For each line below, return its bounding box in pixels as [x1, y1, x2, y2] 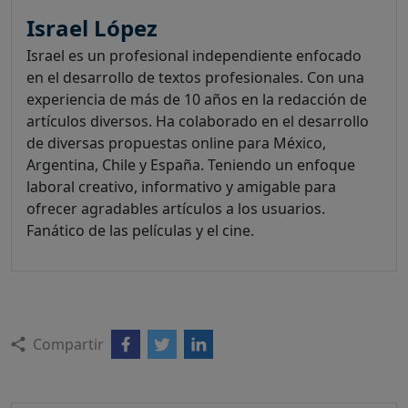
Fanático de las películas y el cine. [26, 220, 254, 241]
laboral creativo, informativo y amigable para [26, 177, 336, 198]
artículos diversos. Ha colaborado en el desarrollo [26, 111, 369, 132]
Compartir [33, 334, 104, 355]
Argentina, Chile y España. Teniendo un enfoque [26, 155, 355, 176]
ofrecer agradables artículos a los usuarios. [26, 199, 325, 219]
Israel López [26, 13, 158, 44]
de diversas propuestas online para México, [26, 133, 326, 154]
